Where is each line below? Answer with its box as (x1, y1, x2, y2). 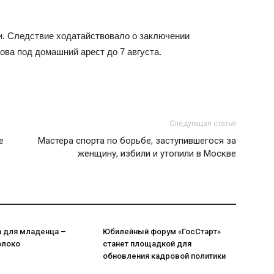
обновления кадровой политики (103, 251, 226, 261)
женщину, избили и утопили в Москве (78, 148, 236, 159)
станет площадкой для (103, 239, 191, 248)
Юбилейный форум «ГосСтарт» (103, 227, 221, 236)
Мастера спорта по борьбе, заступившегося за (38, 135, 236, 146)
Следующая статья (169, 119, 236, 128)
